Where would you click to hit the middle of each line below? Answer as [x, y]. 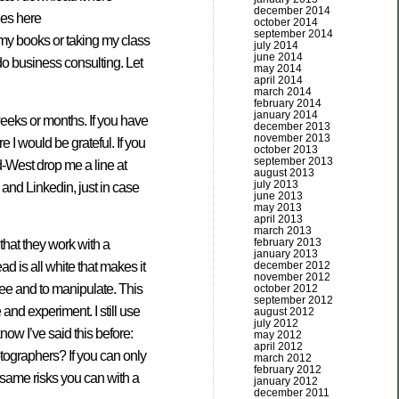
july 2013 [276, 184]
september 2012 [293, 300]
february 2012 [288, 370]
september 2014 [293, 34]
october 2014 [286, 22]
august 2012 [284, 312]
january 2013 [286, 254]
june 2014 [278, 57]
